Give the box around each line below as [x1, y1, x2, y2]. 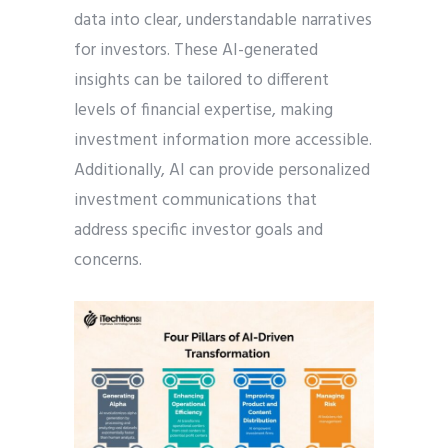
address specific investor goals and [74, 217, 323, 245]
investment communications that [74, 187, 317, 215]
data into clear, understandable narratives [74, 7, 372, 35]
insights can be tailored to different [74, 67, 329, 95]
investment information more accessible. [74, 127, 372, 155]
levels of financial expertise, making [74, 97, 333, 125]
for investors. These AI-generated [74, 37, 318, 65]
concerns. [74, 247, 142, 275]
